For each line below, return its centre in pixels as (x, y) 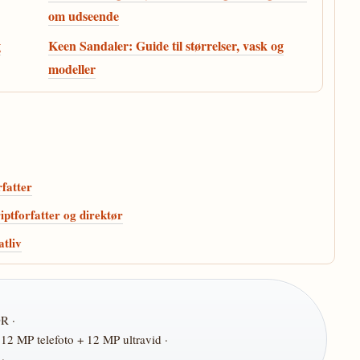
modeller (72, 69)
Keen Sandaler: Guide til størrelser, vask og (166, 45)
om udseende (84, 16)
